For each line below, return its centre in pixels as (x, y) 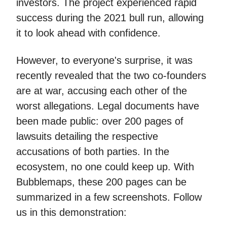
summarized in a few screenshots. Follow (109, 197)
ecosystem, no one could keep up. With (105, 167)
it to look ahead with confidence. (88, 33)
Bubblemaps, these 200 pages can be (101, 182)
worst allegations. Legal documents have (108, 106)
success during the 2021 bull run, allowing (110, 18)
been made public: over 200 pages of (100, 121)
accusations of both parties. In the (93, 152)
